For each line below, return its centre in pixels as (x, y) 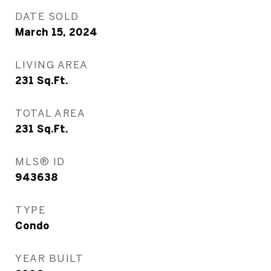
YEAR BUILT (49, 258)
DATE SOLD (47, 16)
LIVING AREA (52, 64)
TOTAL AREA (50, 113)
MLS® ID (40, 161)
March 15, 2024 (56, 32)
